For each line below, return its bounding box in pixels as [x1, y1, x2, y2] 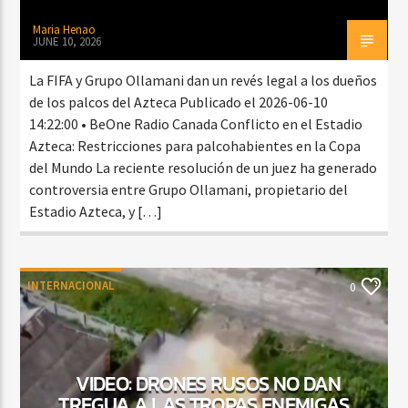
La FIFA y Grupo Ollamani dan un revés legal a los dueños [29, 70, 378, 89]
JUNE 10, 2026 [33, 33, 102, 49]
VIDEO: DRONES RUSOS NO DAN [76, 367, 342, 399]
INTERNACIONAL [27, 277, 115, 293]
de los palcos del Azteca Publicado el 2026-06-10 [29, 92, 329, 111]
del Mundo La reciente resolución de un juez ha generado [29, 158, 378, 177]
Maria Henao [33, 21, 97, 37]
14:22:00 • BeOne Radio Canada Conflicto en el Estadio [29, 114, 363, 133]
